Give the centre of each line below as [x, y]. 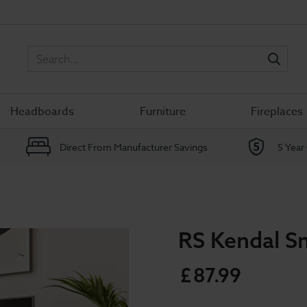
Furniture [162, 111]
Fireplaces [277, 111]
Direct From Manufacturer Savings [134, 147]
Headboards [42, 111]
